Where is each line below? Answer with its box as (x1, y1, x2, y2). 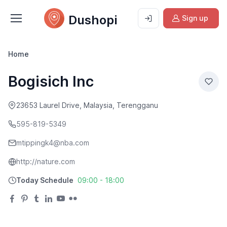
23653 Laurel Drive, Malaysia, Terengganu (16, 101, 158, 109)
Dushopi (68, 13, 117, 27)
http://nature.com (16, 157, 75, 166)
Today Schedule (16, 176, 73, 184)
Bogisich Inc (8, 72, 94, 90)
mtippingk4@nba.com (16, 138, 89, 147)
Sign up (182, 14, 208, 22)
